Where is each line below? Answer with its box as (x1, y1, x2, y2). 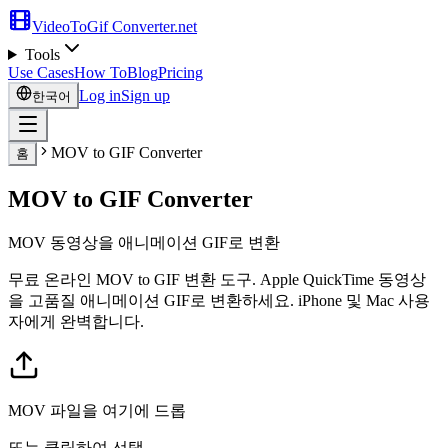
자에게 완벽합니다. (8, 312, 144, 330)
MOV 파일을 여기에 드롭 (8, 401, 186, 419)
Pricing (158, 64, 203, 81)
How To (74, 64, 127, 81)
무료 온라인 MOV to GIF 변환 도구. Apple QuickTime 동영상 (8, 270, 426, 288)
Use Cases (8, 64, 74, 81)
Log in (79, 87, 121, 104)
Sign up (121, 87, 170, 104)
